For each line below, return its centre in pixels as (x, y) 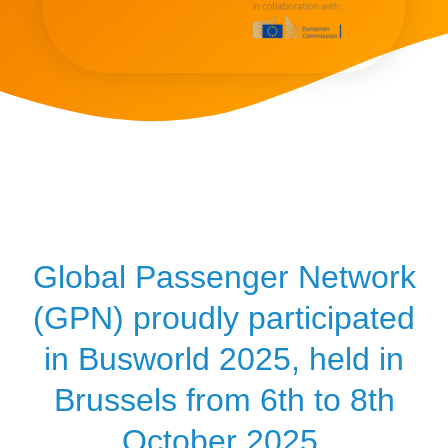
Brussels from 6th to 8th (224, 399)
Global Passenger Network (224, 276)
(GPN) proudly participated (224, 317)
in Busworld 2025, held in (224, 358)
